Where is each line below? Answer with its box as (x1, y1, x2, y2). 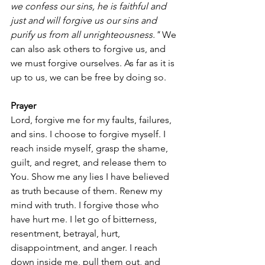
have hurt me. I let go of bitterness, (11, 214, 159, 225)
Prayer (11, 100, 36, 112)
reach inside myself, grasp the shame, (11, 143, 170, 154)
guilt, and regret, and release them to (11, 157, 169, 169)
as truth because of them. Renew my (11, 185, 164, 197)
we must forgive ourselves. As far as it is (11, 57, 177, 69)
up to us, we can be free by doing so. (11, 72, 166, 83)
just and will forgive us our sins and (11, 15, 159, 27)
